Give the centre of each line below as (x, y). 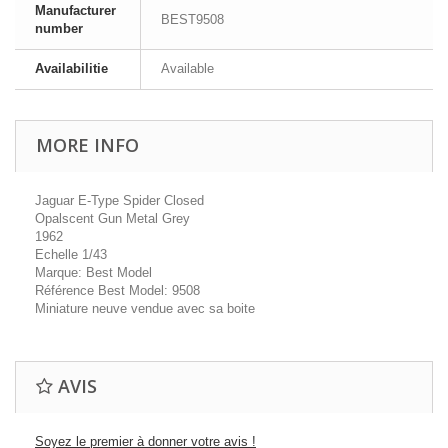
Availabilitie (71, 68)
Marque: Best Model (93, 272)
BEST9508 (192, 19)
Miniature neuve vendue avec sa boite (145, 308)
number (59, 28)
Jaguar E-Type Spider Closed (119, 200)
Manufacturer (75, 10)
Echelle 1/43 (71, 254)
